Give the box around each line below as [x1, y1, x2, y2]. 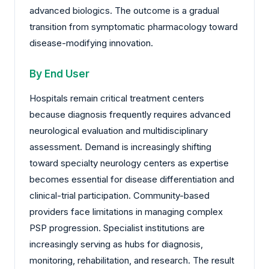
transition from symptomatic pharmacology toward [29, 21, 238, 33]
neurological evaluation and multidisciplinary [29, 125, 208, 137]
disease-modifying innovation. [29, 37, 153, 49]
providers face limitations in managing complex [29, 206, 223, 218]
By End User [29, 67, 89, 80]
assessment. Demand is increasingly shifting [29, 141, 211, 153]
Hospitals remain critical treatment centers [29, 92, 204, 104]
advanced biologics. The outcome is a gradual [29, 5, 219, 17]
